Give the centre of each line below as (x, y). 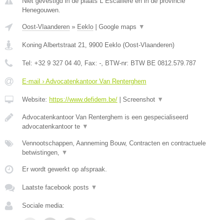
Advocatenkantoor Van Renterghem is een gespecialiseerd (105, 117)
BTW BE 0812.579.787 (163, 63)
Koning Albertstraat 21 (54, 45)
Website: (36, 99)
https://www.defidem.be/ (83, 99)
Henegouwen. (41, 10)
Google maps (119, 27)
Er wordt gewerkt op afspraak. (65, 169)
